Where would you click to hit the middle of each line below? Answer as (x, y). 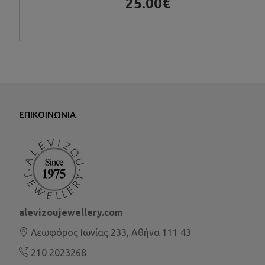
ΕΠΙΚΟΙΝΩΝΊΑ (47, 115)
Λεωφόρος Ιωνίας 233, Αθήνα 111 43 (111, 233)
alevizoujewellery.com (71, 213)
